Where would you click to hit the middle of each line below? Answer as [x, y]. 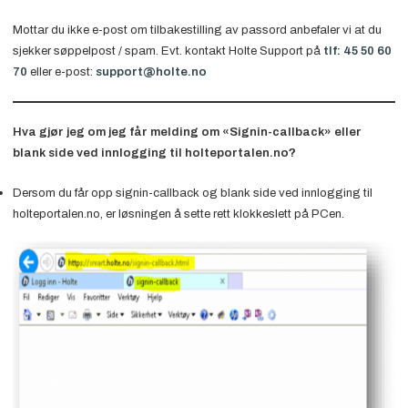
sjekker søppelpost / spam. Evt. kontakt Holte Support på [168, 50]
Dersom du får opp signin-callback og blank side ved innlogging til [192, 192]
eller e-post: [61, 71]
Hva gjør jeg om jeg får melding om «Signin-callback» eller [187, 131]
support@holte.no [151, 71]
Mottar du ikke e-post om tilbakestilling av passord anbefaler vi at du [197, 29]
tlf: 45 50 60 [357, 50]
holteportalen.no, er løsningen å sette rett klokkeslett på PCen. [178, 213]
